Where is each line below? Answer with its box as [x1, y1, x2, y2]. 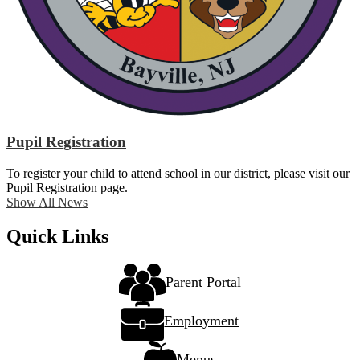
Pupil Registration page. [6, 180, 128, 194]
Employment [164, 313, 239, 329]
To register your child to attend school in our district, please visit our [6, 166, 350, 180]
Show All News [6, 194, 88, 209]
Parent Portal [165, 274, 241, 291]
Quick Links [6, 225, 108, 247]
